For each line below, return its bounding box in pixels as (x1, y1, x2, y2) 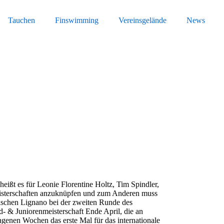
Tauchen (8, 16, 35, 24)
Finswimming (55, 16, 98, 24)
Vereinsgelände (118, 16, 166, 24)
